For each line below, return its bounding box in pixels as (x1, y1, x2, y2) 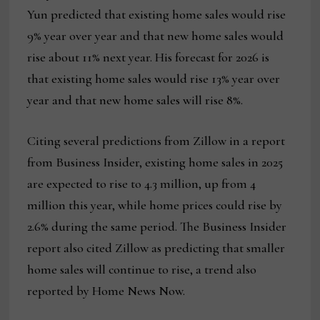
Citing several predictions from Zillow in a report (27, 133, 286, 149)
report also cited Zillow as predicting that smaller (27, 240, 286, 256)
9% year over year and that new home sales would (27, 28, 284, 44)
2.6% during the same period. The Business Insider (27, 219, 287, 235)
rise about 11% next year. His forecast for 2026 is (27, 49, 270, 66)
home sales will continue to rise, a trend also (27, 261, 257, 278)
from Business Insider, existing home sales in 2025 (27, 154, 284, 171)
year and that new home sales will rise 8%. (27, 92, 244, 109)
